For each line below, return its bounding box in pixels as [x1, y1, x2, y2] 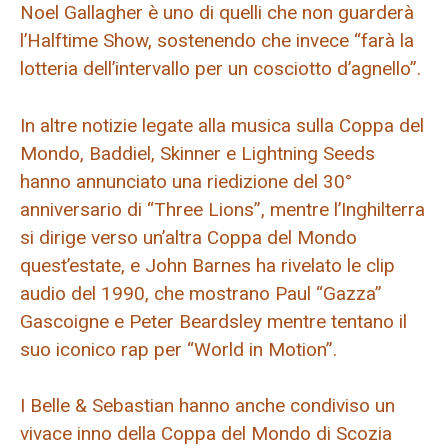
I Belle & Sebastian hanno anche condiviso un [20, 394, 395, 418]
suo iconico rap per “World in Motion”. [20, 337, 337, 361]
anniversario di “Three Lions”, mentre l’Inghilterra [20, 197, 425, 221]
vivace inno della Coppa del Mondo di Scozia [20, 422, 392, 446]
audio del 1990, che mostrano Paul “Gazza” [20, 281, 382, 305]
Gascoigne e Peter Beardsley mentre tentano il [20, 309, 407, 333]
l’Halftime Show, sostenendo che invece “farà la [20, 29, 414, 53]
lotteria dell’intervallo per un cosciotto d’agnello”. [20, 57, 421, 81]
